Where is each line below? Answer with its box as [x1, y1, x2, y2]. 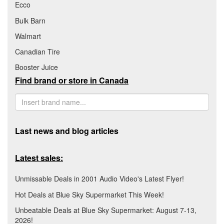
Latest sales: [15, 151, 63, 163]
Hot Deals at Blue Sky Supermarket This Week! [15, 189, 164, 199]
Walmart [15, 30, 41, 41]
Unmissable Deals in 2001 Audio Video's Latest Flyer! [15, 173, 184, 184]
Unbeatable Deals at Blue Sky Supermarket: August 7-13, [15, 204, 196, 215]
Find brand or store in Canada [15, 74, 128, 86]
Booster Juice [15, 62, 58, 72]
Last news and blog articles [15, 124, 118, 136]
